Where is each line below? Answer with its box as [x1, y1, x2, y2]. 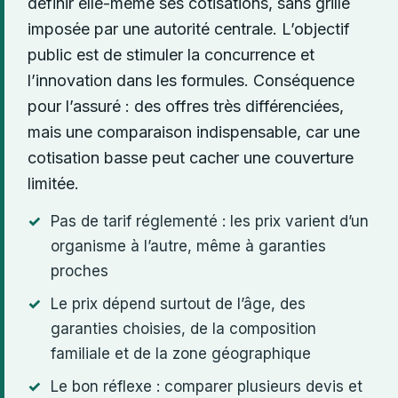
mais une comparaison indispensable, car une [28, 122, 360, 141]
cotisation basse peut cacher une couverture [28, 147, 354, 167]
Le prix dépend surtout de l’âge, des [51, 294, 306, 313]
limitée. [28, 173, 79, 193]
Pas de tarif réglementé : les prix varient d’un [51, 211, 369, 230]
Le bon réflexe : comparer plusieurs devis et [51, 377, 362, 395]
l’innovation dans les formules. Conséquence [28, 70, 354, 90]
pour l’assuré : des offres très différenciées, [28, 96, 344, 115]
